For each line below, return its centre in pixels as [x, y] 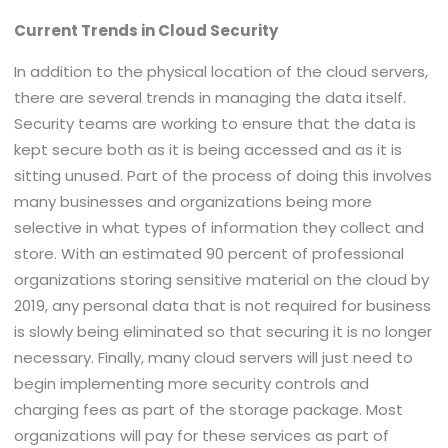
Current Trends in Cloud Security [146, 30]
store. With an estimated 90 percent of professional [209, 253]
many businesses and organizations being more [193, 201]
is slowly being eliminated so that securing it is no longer [223, 331]
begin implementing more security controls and [192, 383]
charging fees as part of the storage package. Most [209, 409]
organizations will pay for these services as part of [202, 435]
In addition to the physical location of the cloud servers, [221, 71]
